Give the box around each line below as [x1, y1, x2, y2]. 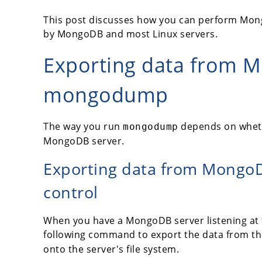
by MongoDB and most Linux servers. [43, 27, 218, 40]
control [43, 181, 98, 203]
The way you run [43, 119, 123, 133]
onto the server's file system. [43, 242, 179, 256]
